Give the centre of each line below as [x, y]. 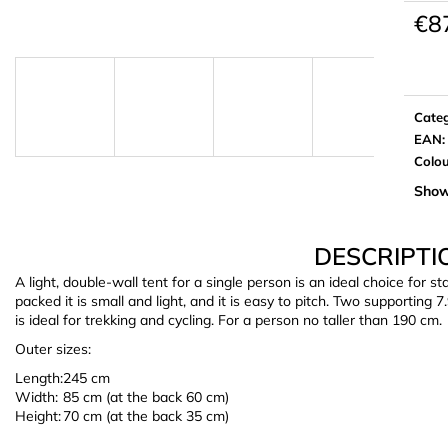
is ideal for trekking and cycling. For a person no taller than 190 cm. [228, 319]
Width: [36, 396]
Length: [39, 377]
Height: [38, 415]
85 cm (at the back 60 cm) [146, 396]
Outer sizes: [53, 348]
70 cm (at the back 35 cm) [146, 415]
